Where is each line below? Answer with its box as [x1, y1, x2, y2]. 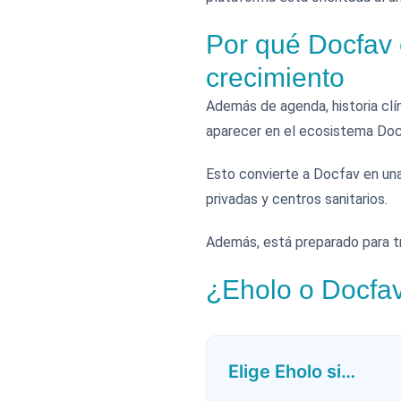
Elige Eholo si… [228, 361, 355, 382]
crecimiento [206, 63, 345, 92]
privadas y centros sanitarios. [206, 191, 388, 208]
